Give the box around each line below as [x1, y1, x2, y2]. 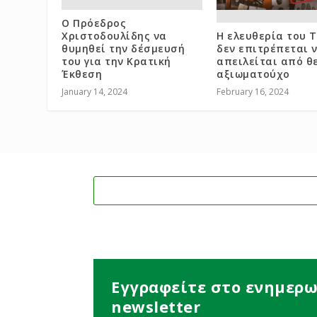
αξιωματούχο [217, 67, 290, 81]
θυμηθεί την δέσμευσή [62, 42, 185, 56]
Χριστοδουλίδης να [62, 29, 167, 43]
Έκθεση [62, 67, 103, 81]
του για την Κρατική [62, 54, 171, 69]
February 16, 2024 [217, 86, 289, 98]
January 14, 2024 [62, 86, 128, 98]
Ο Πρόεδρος [62, 16, 127, 30]
